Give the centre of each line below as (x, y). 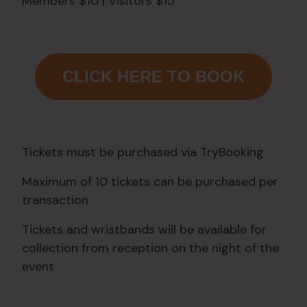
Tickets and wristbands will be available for (144, 230)
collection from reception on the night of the (150, 248)
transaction (55, 200)
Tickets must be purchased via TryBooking (143, 152)
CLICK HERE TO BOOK (153, 77)
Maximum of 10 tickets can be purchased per (150, 182)
